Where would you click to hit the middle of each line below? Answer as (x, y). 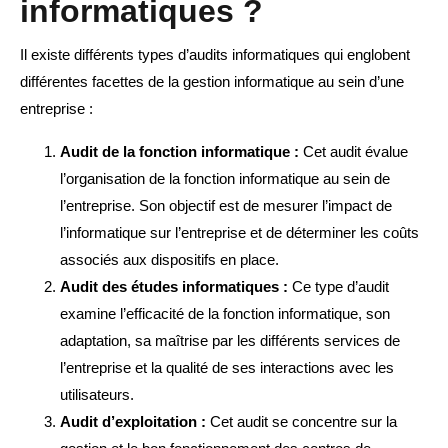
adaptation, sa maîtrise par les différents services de (230, 341)
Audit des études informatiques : (174, 287)
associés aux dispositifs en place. (169, 260)
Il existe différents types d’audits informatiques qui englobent (215, 55)
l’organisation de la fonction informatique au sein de (225, 179)
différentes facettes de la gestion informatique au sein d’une (212, 82)
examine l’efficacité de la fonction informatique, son (225, 314)
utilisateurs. (97, 395)
